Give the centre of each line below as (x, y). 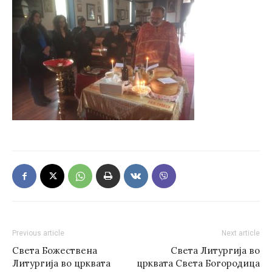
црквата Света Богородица (198, 263)
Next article (241, 233)
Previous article (38, 233)
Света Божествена (55, 250)
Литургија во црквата (61, 263)
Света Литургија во (215, 250)
